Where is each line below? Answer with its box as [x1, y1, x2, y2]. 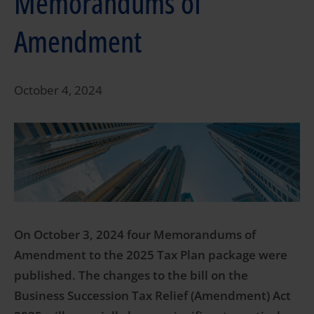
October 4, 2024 [14, 82, 102, 99]
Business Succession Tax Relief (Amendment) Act [14, 287, 291, 304]
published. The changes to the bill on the [14, 267, 248, 284]
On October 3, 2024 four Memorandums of [14, 226, 256, 243]
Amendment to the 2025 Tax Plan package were [14, 247, 287, 264]
